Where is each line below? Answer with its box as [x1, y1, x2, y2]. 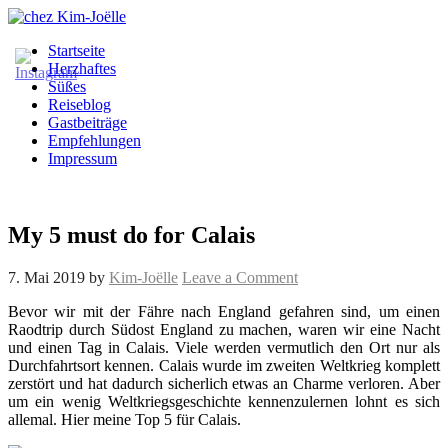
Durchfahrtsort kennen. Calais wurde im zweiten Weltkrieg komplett [8, 356, 440, 374]
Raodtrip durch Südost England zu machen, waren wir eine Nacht [8, 320, 440, 338]
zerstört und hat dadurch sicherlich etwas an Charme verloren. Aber [8, 374, 440, 392]
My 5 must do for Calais [8, 221, 255, 248]
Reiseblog [48, 96, 111, 113]
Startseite [48, 42, 105, 59]
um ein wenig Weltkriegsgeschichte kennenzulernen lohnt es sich [8, 392, 440, 410]
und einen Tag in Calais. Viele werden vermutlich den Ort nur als [8, 338, 440, 356]
